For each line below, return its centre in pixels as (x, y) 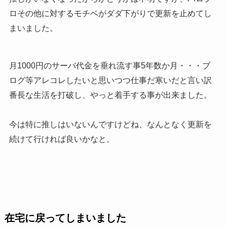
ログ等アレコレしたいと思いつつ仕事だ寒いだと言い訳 (110, 80)
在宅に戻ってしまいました (65, 218)
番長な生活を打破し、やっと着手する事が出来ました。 (110, 95)
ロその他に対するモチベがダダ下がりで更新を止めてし (110, 14)
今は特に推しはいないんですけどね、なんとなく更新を (110, 124)
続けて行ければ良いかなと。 (62, 139)
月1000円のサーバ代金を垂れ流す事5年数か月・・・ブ (109, 66)
